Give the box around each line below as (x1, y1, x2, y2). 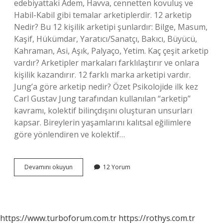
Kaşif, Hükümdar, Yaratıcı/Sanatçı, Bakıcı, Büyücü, (14, 33, 197, 44)
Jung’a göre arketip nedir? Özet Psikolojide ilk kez (14, 81, 198, 92)
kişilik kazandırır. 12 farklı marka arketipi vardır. (14, 69, 191, 80)
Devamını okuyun (24, 163, 73, 171)
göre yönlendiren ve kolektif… (14, 129, 125, 140)
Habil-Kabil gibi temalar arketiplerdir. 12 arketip (14, 9, 192, 20)
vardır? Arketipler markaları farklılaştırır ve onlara (14, 57, 199, 68)
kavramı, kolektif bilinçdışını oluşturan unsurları (14, 105, 192, 116)
